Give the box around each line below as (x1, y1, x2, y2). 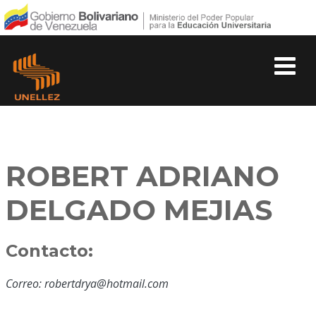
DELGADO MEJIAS (6, 193, 272, 227)
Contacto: (6, 241, 93, 261)
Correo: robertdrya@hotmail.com (6, 276, 169, 291)
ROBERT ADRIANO (6, 159, 279, 193)
